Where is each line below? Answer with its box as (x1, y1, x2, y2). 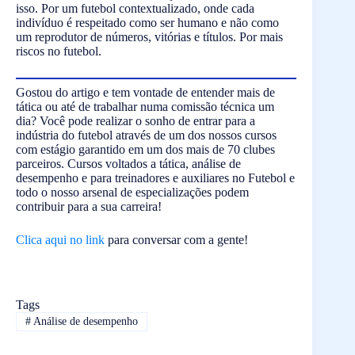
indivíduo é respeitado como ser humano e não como (16, 15, 279, 29)
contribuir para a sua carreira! (16, 199, 162, 213)
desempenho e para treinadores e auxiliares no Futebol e (16, 170, 295, 185)
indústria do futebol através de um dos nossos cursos (16, 128, 277, 142)
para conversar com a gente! (105, 232, 248, 246)
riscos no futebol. (16, 44, 101, 58)
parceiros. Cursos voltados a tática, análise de (16, 156, 241, 170)
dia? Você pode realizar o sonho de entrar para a (16, 113, 255, 128)
